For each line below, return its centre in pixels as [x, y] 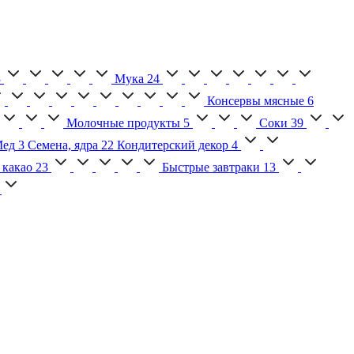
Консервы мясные [256, 101]
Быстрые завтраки [211, 168]
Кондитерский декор [173, 145]
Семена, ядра [63, 145]
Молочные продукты [123, 123]
